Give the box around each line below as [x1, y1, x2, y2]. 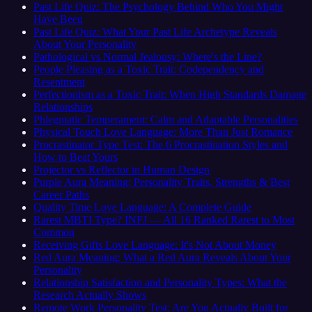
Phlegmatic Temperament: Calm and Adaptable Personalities [33, 113, 298, 125]
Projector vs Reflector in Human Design [33, 163, 210, 175]
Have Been [33, 13, 83, 25]
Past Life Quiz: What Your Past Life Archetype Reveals [33, 25, 277, 38]
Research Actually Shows [33, 288, 146, 301]
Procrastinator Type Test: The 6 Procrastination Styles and [33, 138, 288, 150]
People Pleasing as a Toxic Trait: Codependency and [33, 63, 264, 75]
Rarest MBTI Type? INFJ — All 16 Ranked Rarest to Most [33, 213, 295, 226]
